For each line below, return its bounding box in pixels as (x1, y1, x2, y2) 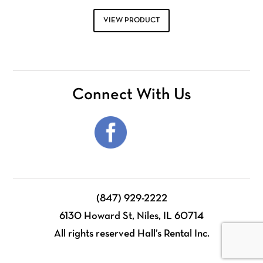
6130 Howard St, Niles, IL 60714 (59, 211, 204, 222)
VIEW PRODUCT (103, 17, 160, 25)
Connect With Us (72, 87, 191, 103)
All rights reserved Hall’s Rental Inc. (53, 229, 210, 240)
